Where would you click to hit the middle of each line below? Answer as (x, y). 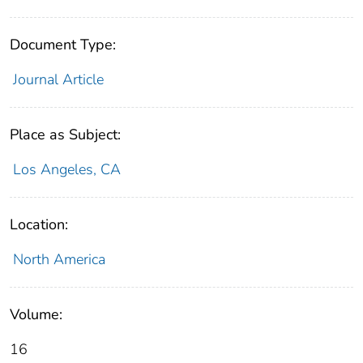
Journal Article (58, 80)
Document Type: (63, 45)
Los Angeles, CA (66, 170)
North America (59, 260)
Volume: (36, 315)
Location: (39, 225)
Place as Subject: (65, 135)
